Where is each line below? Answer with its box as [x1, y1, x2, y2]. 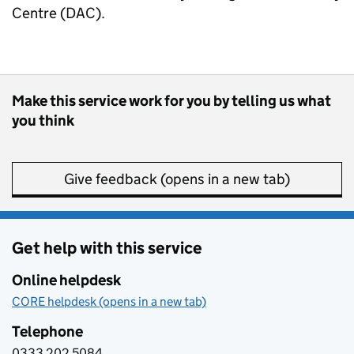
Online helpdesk [12, 271, 121, 289]
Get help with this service [12, 238, 202, 258]
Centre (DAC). [12, 4, 105, 22]
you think [12, 111, 74, 130]
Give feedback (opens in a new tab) [64, 170, 290, 188]
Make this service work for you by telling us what [12, 92, 331, 110]
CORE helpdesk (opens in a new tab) [12, 294, 206, 309]
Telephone [12, 322, 83, 341]
